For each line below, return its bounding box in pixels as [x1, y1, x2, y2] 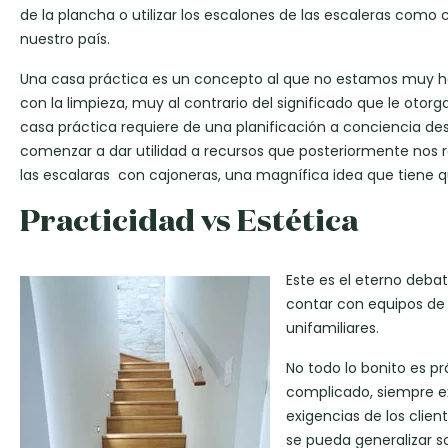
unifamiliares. [286, 318, 379, 339]
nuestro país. [20, 29, 110, 50]
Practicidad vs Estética [20, 200, 358, 240]
